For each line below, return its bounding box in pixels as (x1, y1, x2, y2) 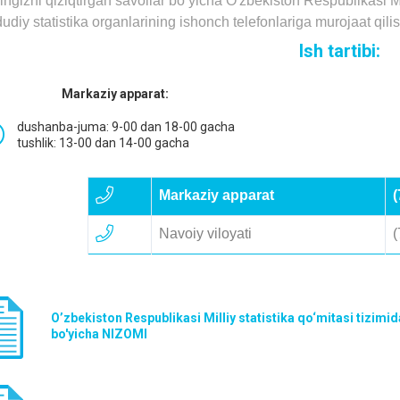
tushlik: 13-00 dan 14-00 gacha (17, 136, 189, 150)
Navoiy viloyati (158, 226, 252, 241)
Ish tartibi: (298, 40, 380, 62)
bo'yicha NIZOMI (50, 326, 147, 341)
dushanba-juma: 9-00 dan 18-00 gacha (17, 120, 235, 134)
